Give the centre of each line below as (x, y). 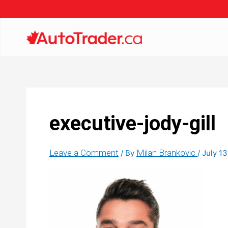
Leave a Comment (84, 153)
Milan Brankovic (167, 153)
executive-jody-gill (133, 123)
